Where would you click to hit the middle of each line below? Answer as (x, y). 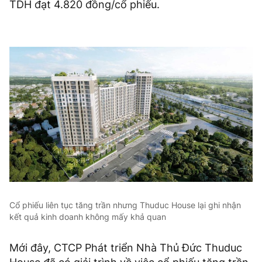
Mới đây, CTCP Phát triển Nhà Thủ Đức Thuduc (126, 247)
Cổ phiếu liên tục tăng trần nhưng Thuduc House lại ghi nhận (125, 205)
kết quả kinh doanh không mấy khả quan (88, 216)
